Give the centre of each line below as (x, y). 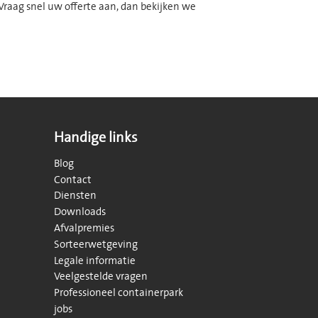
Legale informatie (95, 261)
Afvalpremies (84, 228)
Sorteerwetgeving (96, 244)
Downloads (80, 212)
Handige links (96, 137)
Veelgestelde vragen (101, 277)
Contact (73, 180)
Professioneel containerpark (119, 293)
